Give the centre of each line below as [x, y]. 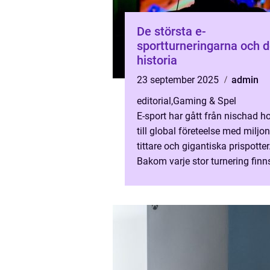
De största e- [171, 31]
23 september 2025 [179, 80]
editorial [154, 101]
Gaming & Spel [205, 101]
